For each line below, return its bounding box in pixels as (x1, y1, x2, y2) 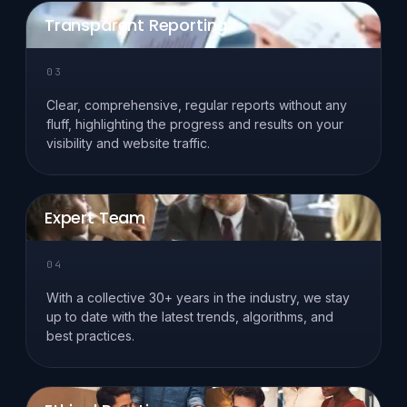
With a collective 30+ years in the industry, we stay (46, 290, 350, 306)
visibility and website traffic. (46, 135, 210, 152)
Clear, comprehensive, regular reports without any (46, 97, 347, 114)
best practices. (46, 328, 134, 344)
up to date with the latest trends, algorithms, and (46, 309, 333, 325)
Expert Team (45, 206, 146, 230)
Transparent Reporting (45, 14, 228, 37)
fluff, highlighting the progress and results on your (46, 116, 343, 133)
